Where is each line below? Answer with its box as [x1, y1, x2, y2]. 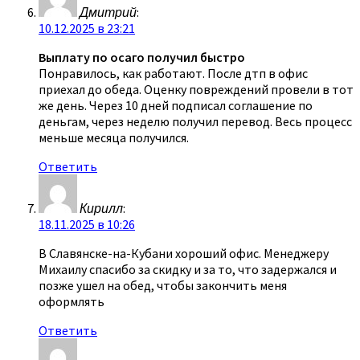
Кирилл [80, 199, 123, 216]
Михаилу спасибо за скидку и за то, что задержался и [39, 260, 337, 277]
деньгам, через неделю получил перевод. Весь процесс [39, 112, 352, 129]
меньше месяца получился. [39, 129, 189, 145]
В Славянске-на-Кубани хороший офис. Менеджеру [39, 244, 329, 261]
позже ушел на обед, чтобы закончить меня [39, 276, 287, 293]
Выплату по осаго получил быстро [39, 48, 245, 65]
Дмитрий [80, 3, 137, 20]
